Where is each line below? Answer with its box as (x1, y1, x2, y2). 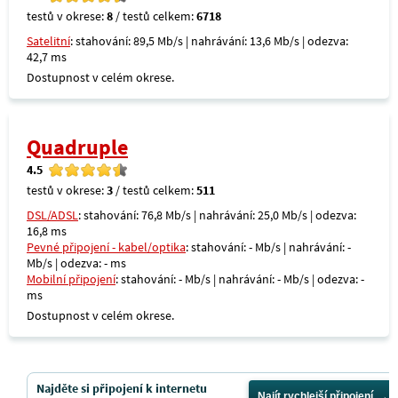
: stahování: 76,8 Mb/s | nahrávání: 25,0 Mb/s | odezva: (78, 207, 356, 223)
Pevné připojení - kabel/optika (27, 239, 186, 255)
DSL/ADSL (27, 207, 78, 223)
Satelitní (27, 33, 70, 49)
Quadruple (27, 134, 128, 160)
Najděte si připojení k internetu (36, 380, 207, 396)
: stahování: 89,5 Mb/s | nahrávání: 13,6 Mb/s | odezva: (70, 33, 348, 49)
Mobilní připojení (27, 271, 115, 287)
